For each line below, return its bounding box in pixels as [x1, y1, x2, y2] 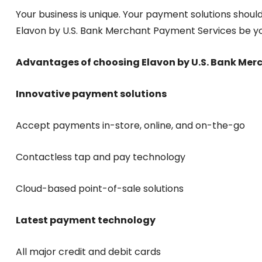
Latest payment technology [16, 213, 156, 227]
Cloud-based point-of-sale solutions [16, 182, 184, 195]
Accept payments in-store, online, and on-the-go [16, 119, 245, 132]
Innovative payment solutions [16, 87, 167, 101]
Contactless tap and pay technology [16, 150, 185, 164]
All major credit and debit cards [16, 245, 161, 258]
